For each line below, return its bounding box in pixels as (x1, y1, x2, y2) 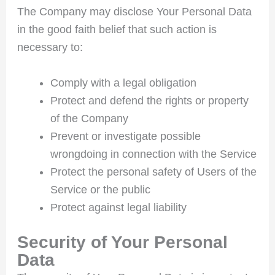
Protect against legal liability (50, 201, 187, 214)
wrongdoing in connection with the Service (50, 147, 257, 160)
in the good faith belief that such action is (17, 23, 217, 36)
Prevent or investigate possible (50, 130, 201, 142)
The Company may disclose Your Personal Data (17, 6, 252, 18)
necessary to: (17, 41, 83, 54)
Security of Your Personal (17, 232, 228, 252)
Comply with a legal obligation (50, 76, 196, 89)
